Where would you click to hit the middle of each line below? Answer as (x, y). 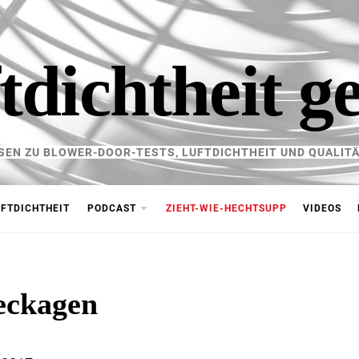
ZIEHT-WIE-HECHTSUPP (226, 208)
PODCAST (112, 208)
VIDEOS (322, 208)
